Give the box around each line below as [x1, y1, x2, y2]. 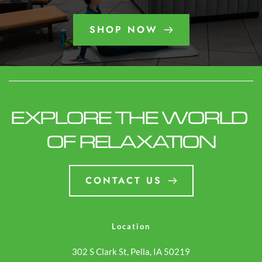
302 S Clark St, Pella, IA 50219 [72, 246, 190, 257]
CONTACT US [85, 173, 162, 187]
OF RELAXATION [46, 129, 216, 153]
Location [112, 221, 150, 231]
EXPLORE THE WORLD [11, 105, 247, 129]
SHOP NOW [89, 22, 158, 36]
